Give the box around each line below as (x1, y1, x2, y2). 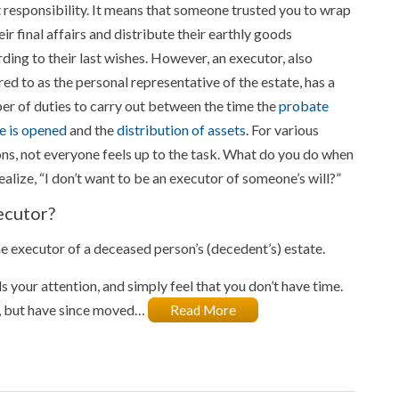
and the (67, 121, 117, 138)
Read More (170, 302, 236, 318)
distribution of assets (117, 121, 246, 138)
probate (279, 97, 329, 114)
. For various (246, 121, 319, 138)
